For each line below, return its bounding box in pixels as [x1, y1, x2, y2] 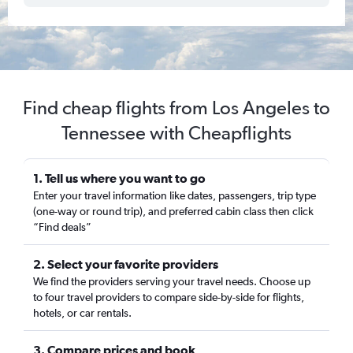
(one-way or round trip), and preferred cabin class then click [33, 205, 314, 217]
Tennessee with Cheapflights [61, 121, 292, 144]
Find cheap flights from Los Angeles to [23, 96, 330, 119]
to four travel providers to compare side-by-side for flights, [33, 291, 304, 303]
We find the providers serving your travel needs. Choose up [33, 275, 310, 288]
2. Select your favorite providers [33, 257, 218, 271]
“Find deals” [33, 221, 91, 233]
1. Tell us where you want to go [33, 171, 206, 185]
